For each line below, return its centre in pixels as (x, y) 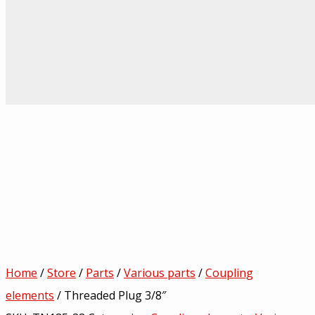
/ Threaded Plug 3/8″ (110, 295)
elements (30, 295)
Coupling (229, 272)
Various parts (160, 272)
